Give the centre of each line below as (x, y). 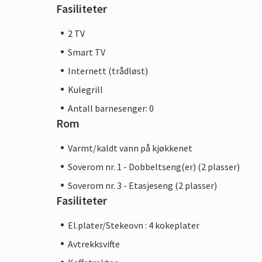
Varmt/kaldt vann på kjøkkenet (130, 148)
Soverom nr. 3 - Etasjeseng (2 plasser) (142, 185)
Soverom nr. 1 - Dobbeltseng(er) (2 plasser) (154, 166)
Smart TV (87, 52)
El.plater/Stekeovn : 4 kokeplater (134, 225)
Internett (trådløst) (108, 70)
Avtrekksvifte (94, 244)
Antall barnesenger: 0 (111, 108)
